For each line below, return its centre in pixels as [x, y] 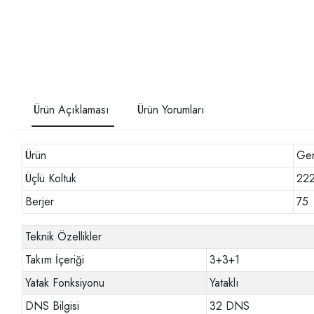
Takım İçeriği [55, 260]
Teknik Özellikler [64, 237]
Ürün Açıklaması [71, 110]
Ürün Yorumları [171, 110]
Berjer [40, 202]
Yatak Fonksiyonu [65, 283]
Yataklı [225, 283]
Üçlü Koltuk [51, 179]
